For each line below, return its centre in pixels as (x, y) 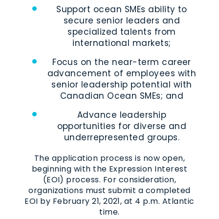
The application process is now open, (109, 158)
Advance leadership (122, 115)
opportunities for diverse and (122, 126)
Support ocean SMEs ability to (122, 9)
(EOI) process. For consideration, (109, 179)
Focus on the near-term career (122, 62)
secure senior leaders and (122, 20)
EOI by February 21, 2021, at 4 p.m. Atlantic (109, 201)
